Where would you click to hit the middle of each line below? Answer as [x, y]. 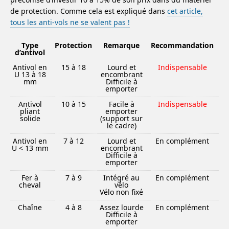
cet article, [185, 11]
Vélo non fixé [121, 192]
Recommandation [182, 45]
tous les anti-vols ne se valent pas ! [70, 22]
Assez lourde [121, 207]
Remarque [121, 45]
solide [30, 118]
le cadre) [121, 125]
